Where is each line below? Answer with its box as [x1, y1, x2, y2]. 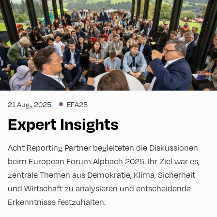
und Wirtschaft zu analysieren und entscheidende [8, 182, 191, 194]
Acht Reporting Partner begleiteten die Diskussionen [8, 141, 198, 153]
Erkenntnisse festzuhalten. [8, 196, 106, 207]
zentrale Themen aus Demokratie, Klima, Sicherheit [8, 169, 195, 180]
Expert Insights [8, 113, 119, 134]
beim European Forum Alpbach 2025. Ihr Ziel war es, [8, 155, 200, 167]
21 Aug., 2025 [8, 99, 51, 109]
